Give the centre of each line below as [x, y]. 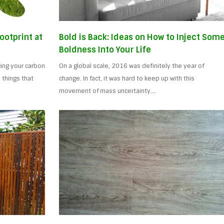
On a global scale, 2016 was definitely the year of [132, 66]
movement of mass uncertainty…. [108, 91]
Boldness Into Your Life [105, 49]
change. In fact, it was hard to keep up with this [127, 78]
